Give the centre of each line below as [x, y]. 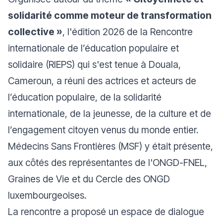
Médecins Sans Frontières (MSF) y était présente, [111, 146]
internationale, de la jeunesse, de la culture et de [110, 113]
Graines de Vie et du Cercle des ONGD [89, 179]
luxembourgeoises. [47, 195]
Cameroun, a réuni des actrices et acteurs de [102, 81]
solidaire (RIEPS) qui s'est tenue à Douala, [94, 64]
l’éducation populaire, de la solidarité [85, 97]
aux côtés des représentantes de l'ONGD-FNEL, [108, 162]
